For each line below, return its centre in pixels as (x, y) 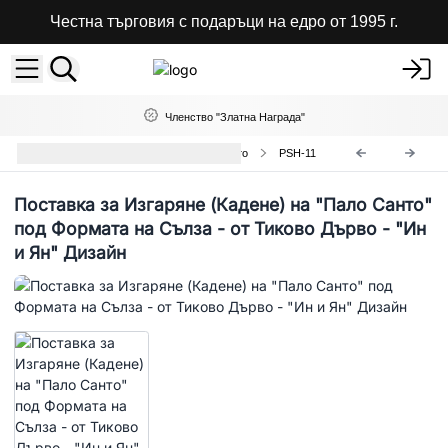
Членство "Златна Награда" (234, 116)
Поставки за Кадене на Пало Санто (158, 153)
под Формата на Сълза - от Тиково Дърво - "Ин (220, 228)
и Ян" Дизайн (70, 252)
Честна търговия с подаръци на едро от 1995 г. (224, 21)
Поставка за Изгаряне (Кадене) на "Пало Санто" (223, 204)
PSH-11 (298, 153)
